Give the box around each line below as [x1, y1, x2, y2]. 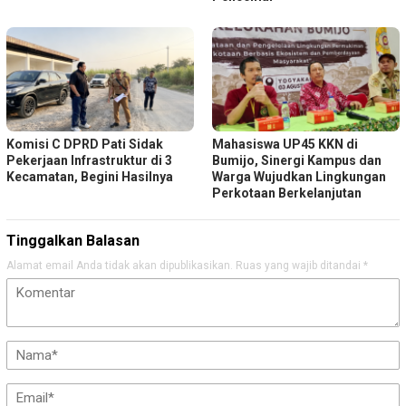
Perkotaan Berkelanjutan [212, 186, 362, 201]
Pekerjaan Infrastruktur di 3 [6, 153, 172, 169]
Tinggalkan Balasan [6, 232, 140, 250]
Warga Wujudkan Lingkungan [212, 169, 386, 185]
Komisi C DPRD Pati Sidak [6, 137, 163, 152]
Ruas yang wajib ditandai [236, 259, 363, 273]
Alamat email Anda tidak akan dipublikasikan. [6, 259, 233, 273]
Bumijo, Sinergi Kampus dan [212, 153, 382, 169]
